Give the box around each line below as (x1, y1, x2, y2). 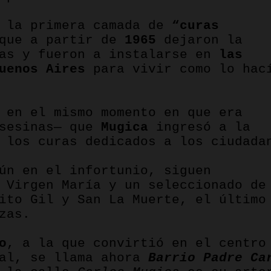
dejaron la (156, 33, 243, 47)
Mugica (101, 120, 148, 134)
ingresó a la (148, 120, 250, 134)
